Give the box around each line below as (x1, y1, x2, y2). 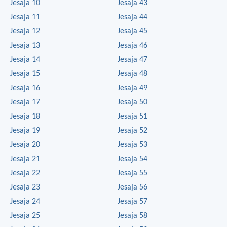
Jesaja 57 (118, 197, 147, 206)
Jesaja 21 (10, 155, 40, 163)
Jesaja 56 (118, 183, 147, 192)
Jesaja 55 (118, 169, 147, 177)
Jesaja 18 (10, 112, 40, 121)
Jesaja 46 (118, 41, 147, 50)
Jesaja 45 (118, 27, 147, 35)
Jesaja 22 (10, 169, 40, 177)
